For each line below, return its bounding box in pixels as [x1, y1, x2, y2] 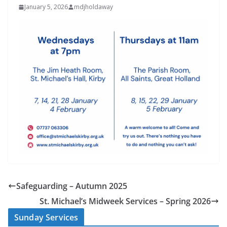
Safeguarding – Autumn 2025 [16, 180, 127, 192]
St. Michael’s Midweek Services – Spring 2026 [40, 195, 211, 207]
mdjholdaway [74, 3, 113, 11]
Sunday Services [14, 211, 79, 223]
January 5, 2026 [24, 3, 68, 11]
